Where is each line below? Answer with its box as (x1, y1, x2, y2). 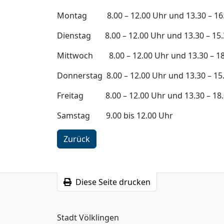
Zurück (63, 133, 90, 145)
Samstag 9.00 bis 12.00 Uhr (57, 110, 173, 121)
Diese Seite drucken (75, 176, 150, 188)
